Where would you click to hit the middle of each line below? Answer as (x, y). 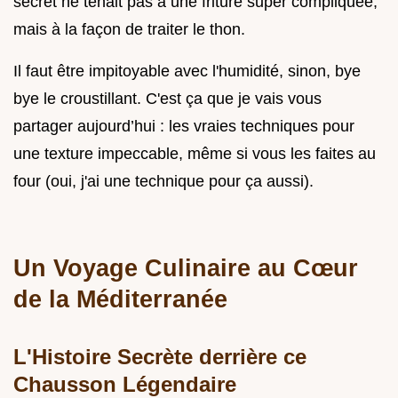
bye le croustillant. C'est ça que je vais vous (167, 98)
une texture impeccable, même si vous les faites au (195, 153)
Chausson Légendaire (125, 384)
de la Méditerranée (120, 298)
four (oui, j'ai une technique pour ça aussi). (163, 181)
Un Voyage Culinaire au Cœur (186, 267)
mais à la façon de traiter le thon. (129, 29)
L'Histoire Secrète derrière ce (160, 356)
